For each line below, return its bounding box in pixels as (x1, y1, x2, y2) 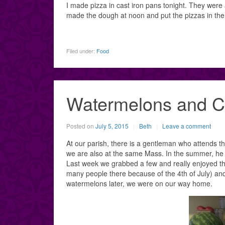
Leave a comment (162, 122, 211, 130)
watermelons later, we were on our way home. (66, 178, 212, 188)
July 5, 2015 (95, 122, 129, 130)
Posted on (66, 122, 95, 130)
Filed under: (66, 47, 96, 55)
